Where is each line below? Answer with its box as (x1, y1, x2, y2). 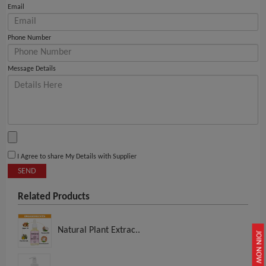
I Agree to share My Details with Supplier (15, 153, 137, 161)
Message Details (8, 65, 56, 73)
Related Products (18, 192, 90, 202)
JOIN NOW (255, 230, 262, 263)
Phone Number (8, 34, 51, 42)
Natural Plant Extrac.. (58, 226, 140, 236)
